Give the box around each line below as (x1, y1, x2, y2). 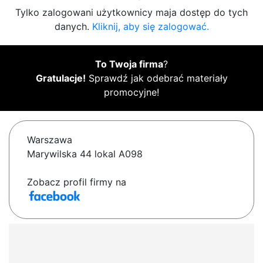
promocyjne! (104, 86, 159, 99)
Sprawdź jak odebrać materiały (85, 72, 228, 85)
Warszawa (27, 134, 72, 146)
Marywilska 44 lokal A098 (27, 148, 143, 160)
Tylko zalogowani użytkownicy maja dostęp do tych (15, 6, 248, 19)
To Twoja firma (95, 58, 163, 70)
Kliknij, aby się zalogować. (92, 21, 209, 33)
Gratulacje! (35, 72, 86, 85)
